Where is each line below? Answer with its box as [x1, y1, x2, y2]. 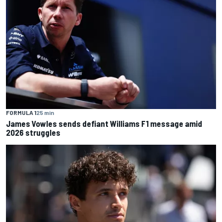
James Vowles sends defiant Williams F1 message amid [6, 118, 202, 128]
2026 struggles [6, 127, 60, 137]
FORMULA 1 [6, 109, 36, 116]
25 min [36, 109, 54, 116]
